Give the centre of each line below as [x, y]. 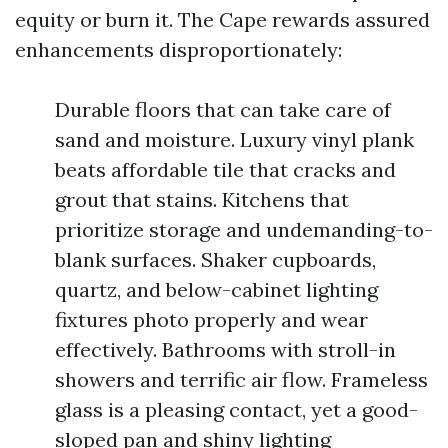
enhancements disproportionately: [178, 49]
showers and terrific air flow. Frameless [241, 379]
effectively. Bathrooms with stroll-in [225, 349]
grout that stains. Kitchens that [202, 199]
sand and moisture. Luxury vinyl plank [234, 139]
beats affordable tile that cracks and [225, 169]
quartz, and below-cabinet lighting [216, 289]
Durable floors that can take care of [223, 109]
